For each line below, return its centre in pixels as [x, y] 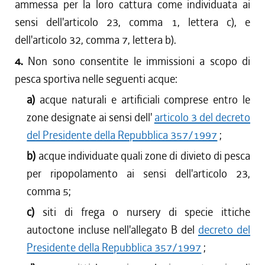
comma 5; [49, 191]
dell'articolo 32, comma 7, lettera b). [96, 40]
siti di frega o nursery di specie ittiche [147, 212]
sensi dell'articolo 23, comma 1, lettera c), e [132, 22]
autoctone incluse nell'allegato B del [112, 230]
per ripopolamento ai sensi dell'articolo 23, [138, 174]
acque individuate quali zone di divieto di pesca [144, 156]
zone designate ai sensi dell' [91, 117]
